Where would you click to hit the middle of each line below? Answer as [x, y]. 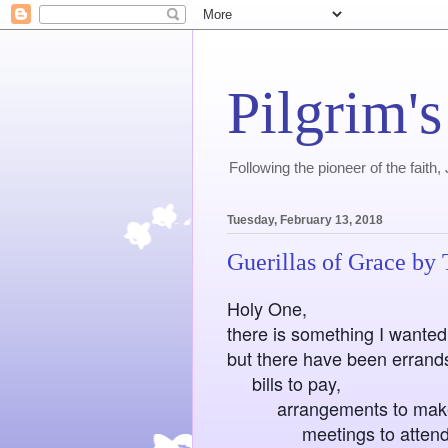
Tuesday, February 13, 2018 [305, 220]
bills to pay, [284, 382]
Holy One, [267, 307]
